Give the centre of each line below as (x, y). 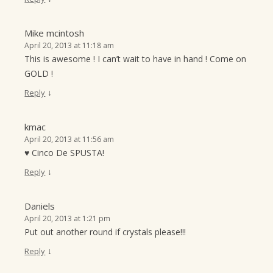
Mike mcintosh (55, 33)
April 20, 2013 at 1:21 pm (68, 218)
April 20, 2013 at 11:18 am (69, 45)
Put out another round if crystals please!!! (105, 232)
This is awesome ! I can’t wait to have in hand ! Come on (136, 59)
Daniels (40, 206)
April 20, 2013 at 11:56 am (69, 139)
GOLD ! (39, 73)
